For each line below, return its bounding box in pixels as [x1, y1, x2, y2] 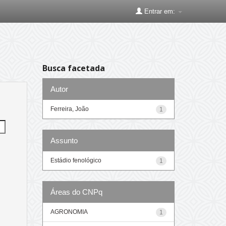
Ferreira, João [50, 105, 89, 112]
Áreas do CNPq [50, 187, 102, 196]
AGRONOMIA [50, 208, 88, 215]
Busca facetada [42, 63, 105, 74]
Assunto [50, 136, 78, 145]
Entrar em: [142, 8, 177, 15]
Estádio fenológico [50, 156, 101, 164]
